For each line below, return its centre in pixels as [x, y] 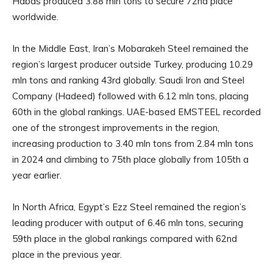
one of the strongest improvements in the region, [116, 128]
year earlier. [37, 175]
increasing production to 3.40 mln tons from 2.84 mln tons [133, 144]
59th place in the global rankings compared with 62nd [125, 239]
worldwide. [35, 17]
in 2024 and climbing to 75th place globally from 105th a [130, 160]
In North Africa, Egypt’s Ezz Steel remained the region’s [129, 207]
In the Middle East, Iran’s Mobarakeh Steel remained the [130, 49]
